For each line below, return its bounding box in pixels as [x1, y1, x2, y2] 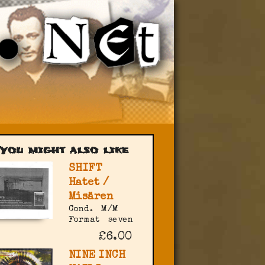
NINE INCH [68, 250, 126, 261]
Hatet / [68, 177, 109, 189]
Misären [68, 192, 114, 203]
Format [68, 216, 100, 225]
